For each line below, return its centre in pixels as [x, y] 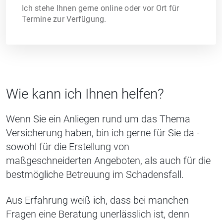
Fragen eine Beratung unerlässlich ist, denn [98, 214]
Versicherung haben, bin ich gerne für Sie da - [103, 133]
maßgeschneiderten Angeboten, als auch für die [108, 160]
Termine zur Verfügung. [64, 19]
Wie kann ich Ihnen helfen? [85, 94]
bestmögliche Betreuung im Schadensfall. [95, 174]
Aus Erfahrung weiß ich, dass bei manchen [97, 200]
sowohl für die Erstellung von [68, 146]
